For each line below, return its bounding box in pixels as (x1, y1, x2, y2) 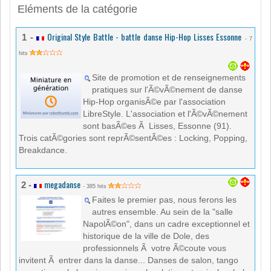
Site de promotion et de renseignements (92, 73, 246, 83)
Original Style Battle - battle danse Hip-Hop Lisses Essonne (47, 30, 242, 44)
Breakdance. (19, 145, 67, 155)
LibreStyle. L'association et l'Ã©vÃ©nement (83, 109, 247, 119)
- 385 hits (83, 183, 108, 190)
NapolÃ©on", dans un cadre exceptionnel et (83, 219, 250, 229)
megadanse (44, 178, 80, 191)
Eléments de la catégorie (18, 3, 137, 16)
